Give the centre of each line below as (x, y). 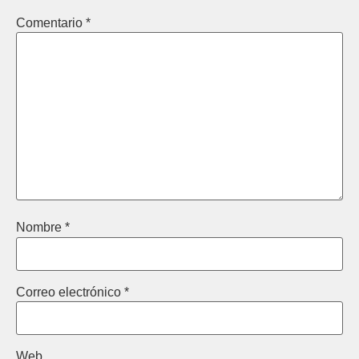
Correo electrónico (70, 292)
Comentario (51, 23)
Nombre (40, 228)
